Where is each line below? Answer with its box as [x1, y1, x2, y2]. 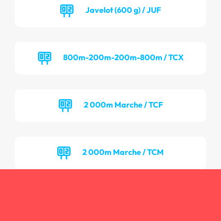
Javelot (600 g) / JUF [85, 4, 161, 15]
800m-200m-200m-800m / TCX [63, 52, 184, 62]
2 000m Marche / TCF [83, 99, 163, 110]
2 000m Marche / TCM [82, 147, 164, 157]
